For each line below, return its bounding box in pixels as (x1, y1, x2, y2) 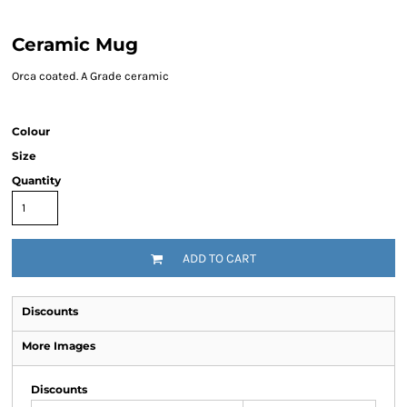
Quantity (12, 174, 61, 187)
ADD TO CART (183, 251, 256, 267)
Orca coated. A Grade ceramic (12, 69, 169, 83)
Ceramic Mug (12, 34, 138, 55)
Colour (12, 124, 50, 138)
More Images (22, 339, 95, 352)
